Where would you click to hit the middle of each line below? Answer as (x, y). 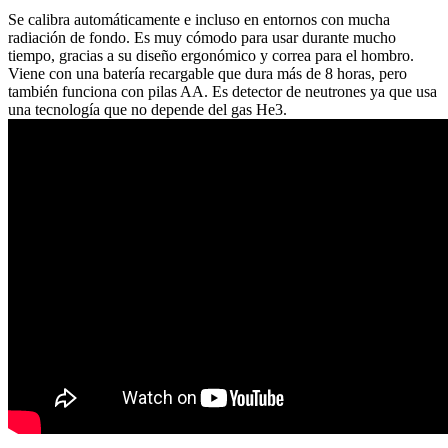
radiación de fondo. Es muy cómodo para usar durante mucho (202, 37)
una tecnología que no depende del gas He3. (147, 109)
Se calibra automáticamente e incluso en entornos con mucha (199, 19)
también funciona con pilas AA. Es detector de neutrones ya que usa (222, 91)
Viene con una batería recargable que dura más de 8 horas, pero (207, 73)
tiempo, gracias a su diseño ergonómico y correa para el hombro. (211, 55)
